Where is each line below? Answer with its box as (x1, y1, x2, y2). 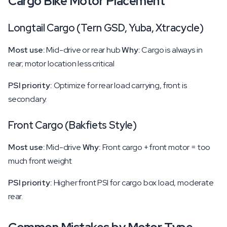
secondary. (8, 94, 47, 104)
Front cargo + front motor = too (100, 142, 211, 153)
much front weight (8, 156, 72, 166)
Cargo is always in (140, 45, 203, 55)
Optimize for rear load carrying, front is (52, 80, 187, 91)
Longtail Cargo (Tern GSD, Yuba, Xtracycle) (8, 21, 204, 34)
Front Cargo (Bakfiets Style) (8, 119, 137, 132)
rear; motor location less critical (8, 58, 115, 69)
